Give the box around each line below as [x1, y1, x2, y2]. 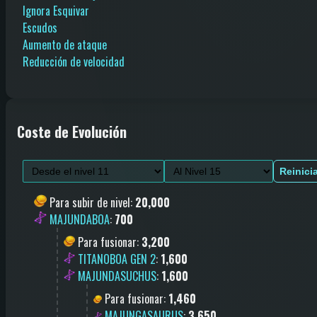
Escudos [23, 18, 57, 36]
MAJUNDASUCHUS [78, 267, 156, 284]
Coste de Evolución [17, 121, 127, 143]
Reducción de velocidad [23, 52, 125, 70]
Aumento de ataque [23, 35, 107, 53]
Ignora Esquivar [23, 1, 89, 19]
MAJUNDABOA [50, 210, 110, 228]
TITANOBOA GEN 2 [78, 250, 156, 267]
